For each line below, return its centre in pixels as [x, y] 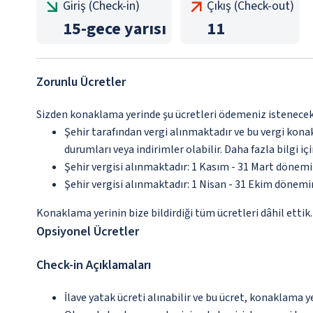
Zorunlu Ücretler [81, 82]
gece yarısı [126, 29]
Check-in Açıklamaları [94, 265]
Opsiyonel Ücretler [88, 232]
